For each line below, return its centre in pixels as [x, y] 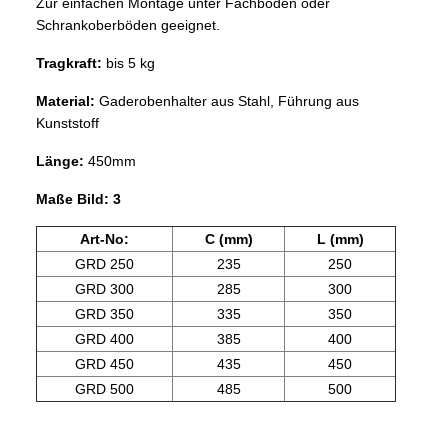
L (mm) [340, 239]
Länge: [62, 161]
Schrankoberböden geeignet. [128, 25]
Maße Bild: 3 [78, 199]
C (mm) [228, 239]
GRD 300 [104, 289]
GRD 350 [104, 314]
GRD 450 [104, 364]
